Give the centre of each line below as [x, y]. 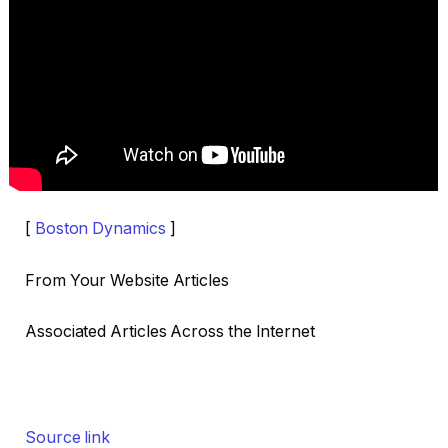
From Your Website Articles [127, 280]
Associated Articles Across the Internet [170, 332]
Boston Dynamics [100, 229]
